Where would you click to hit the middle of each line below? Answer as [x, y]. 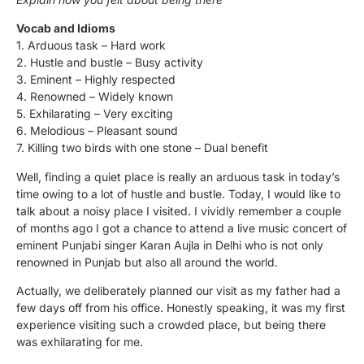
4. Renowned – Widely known [95, 97]
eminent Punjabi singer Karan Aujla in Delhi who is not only [170, 245]
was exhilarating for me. [80, 341]
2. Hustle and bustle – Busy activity [110, 63]
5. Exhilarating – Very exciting [95, 114]
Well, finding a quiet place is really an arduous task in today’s [178, 176]
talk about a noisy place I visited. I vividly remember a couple [179, 210]
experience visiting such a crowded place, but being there [171, 324]
